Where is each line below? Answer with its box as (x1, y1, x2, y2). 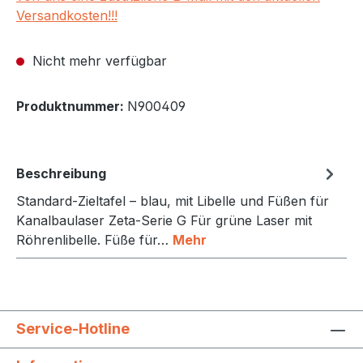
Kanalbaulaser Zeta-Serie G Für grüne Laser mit (16, 211, 312, 228)
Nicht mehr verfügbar (28, 52, 167, 69)
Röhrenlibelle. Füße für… (16, 231, 173, 248)
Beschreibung (16, 164, 106, 181)
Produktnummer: (16, 97, 127, 114)
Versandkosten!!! (16, 6, 117, 23)
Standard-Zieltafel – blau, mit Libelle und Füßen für (16, 192, 329, 209)
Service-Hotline (16, 320, 130, 337)
